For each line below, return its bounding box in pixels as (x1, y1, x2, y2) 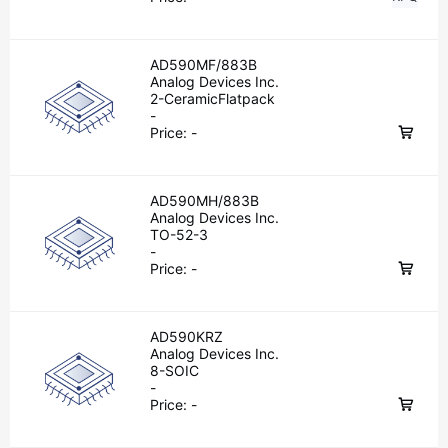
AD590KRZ (150, 328, 223, 345)
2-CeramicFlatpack (150, 90, 275, 107)
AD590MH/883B (150, 192, 259, 209)
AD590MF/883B (150, 56, 257, 73)
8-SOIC (150, 362, 199, 379)
